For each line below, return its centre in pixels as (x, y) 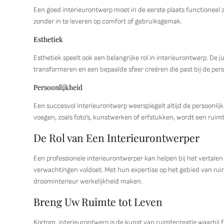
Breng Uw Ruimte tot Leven (98, 201)
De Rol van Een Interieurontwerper (117, 137)
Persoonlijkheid (58, 87)
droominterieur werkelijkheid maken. (88, 181)
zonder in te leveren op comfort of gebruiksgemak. (108, 21)
